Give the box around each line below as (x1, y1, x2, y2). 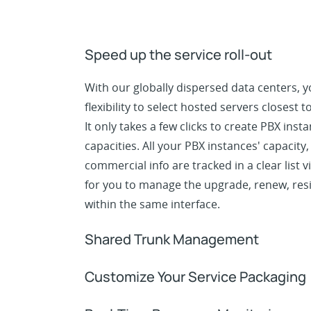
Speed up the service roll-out (85, 44, 272, 64)
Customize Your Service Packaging (85, 267, 306, 286)
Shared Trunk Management (85, 229, 259, 249)
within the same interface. (85, 196, 220, 212)
